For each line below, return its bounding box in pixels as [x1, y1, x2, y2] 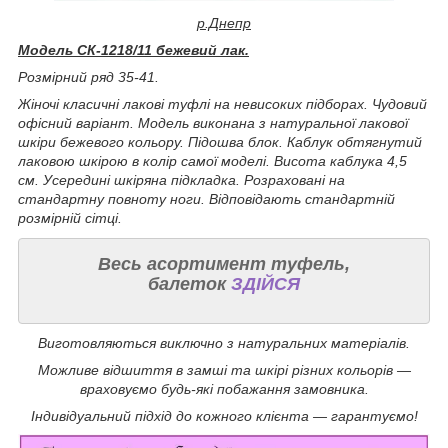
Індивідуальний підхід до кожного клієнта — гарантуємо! [30, 408, 418, 425]
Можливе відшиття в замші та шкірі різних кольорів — [37, 362, 411, 379]
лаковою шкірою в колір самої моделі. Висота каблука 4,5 [18, 152, 407, 169]
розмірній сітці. [18, 209, 122, 226]
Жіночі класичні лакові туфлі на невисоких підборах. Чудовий [18, 95, 427, 112]
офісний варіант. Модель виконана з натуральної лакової [18, 114, 408, 131]
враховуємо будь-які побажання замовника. [79, 381, 369, 398]
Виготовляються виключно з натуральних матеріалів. [38, 335, 410, 352]
